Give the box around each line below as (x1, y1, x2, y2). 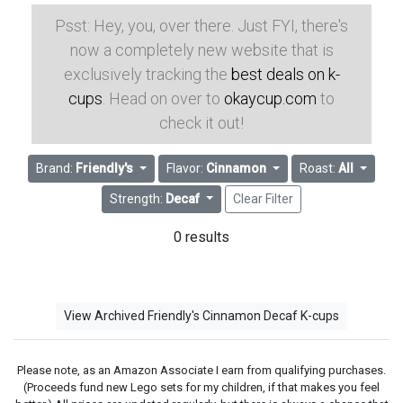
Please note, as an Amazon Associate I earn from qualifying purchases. (17, 363, 386, 377)
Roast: (299, 161, 338, 176)
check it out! (159, 113, 244, 132)
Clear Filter (232, 191, 293, 206)
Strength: (110, 191, 166, 206)
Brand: (36, 161, 76, 176)
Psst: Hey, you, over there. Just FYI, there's (55, 16, 348, 35)
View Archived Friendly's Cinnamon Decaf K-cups (64, 308, 339, 323)
